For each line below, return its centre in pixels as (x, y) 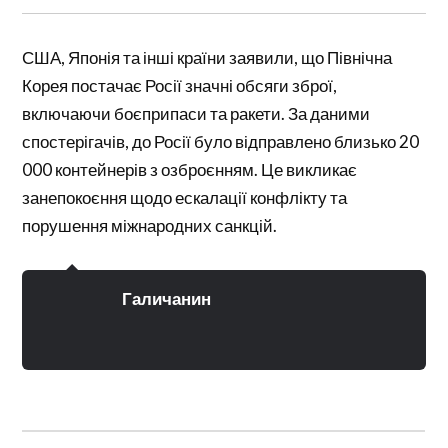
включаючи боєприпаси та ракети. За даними (196, 113)
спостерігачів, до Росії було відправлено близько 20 (221, 141)
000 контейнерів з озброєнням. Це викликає (190, 169)
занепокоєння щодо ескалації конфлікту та (185, 197)
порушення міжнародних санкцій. (150, 225)
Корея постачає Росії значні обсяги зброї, (180, 85)
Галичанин (167, 298)
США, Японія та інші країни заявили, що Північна (207, 57)
